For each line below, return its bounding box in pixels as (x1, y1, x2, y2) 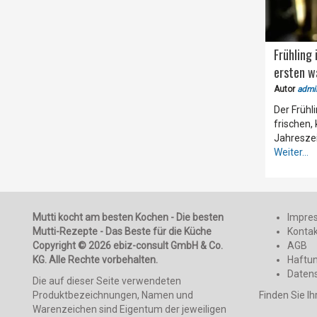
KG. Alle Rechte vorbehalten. (32, 254, 158, 266)
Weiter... (274, 146, 309, 158)
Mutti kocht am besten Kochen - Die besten (32, 212, 224, 224)
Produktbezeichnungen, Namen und (32, 289, 193, 301)
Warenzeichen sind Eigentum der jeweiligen (32, 304, 226, 316)
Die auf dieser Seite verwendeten (32, 275, 181, 287)
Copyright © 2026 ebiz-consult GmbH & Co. (32, 240, 223, 252)
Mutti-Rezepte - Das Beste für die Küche (32, 226, 212, 238)
